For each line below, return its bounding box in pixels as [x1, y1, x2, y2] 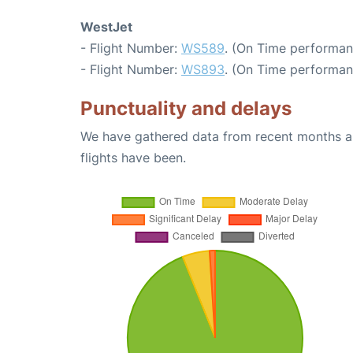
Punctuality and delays [80, 97, 292, 120]
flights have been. [80, 150, 186, 165]
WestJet [80, 19, 132, 35]
